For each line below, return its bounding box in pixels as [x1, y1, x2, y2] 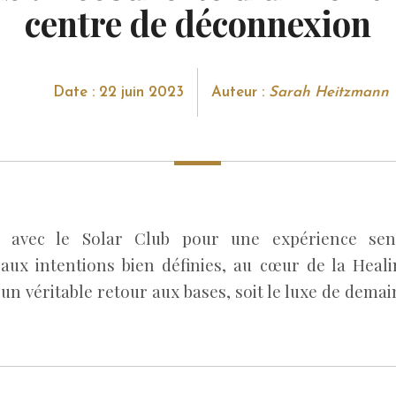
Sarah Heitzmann [268, 84, 389, 100]
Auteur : [210, 84, 269, 100]
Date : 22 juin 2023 [52, 84, 184, 100]
